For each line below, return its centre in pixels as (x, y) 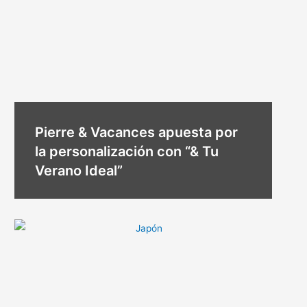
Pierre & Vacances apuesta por (137, 132)
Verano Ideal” (79, 170)
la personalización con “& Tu (127, 151)
